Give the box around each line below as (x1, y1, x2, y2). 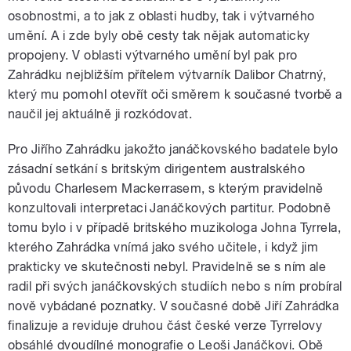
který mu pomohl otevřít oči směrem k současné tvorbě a (8, 87, 342, 103)
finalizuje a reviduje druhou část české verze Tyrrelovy (8, 318, 323, 334)
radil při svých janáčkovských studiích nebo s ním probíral (8, 279, 342, 295)
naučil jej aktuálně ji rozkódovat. (8, 107, 193, 122)
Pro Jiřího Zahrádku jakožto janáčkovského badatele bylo (8, 142, 338, 157)
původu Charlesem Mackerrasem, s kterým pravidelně (8, 181, 324, 197)
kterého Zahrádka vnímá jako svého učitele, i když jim (8, 240, 319, 255)
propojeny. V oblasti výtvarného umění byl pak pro (8, 48, 298, 63)
